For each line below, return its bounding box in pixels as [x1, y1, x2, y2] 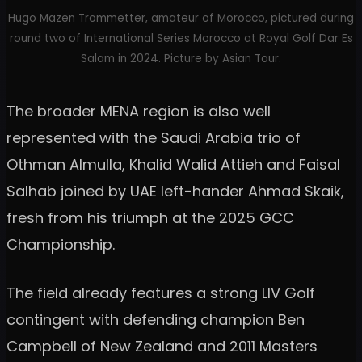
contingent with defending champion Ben [6, 309, 305, 330]
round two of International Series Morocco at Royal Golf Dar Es [9, 30, 353, 46]
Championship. [6, 234, 115, 255]
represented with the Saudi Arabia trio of [6, 127, 301, 148]
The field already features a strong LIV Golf [6, 282, 315, 303]
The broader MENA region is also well [6, 100, 271, 121]
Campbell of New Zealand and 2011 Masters [6, 335, 318, 356]
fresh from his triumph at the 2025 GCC [6, 207, 294, 228]
